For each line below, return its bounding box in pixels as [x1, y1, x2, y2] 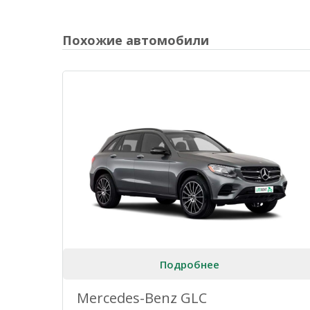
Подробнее [159, 257, 219, 271]
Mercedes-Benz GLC [77, 289, 207, 308]
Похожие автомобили [62, 32, 209, 49]
